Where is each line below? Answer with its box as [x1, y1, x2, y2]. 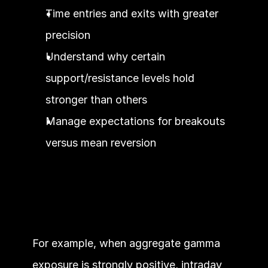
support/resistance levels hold [45, 72, 194, 84]
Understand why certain [45, 50, 165, 63]
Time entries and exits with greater [45, 7, 218, 20]
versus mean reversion [45, 136, 156, 149]
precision [45, 29, 90, 41]
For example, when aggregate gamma [32, 237, 220, 249]
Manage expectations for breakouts [45, 115, 225, 127]
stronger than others [45, 93, 147, 106]
